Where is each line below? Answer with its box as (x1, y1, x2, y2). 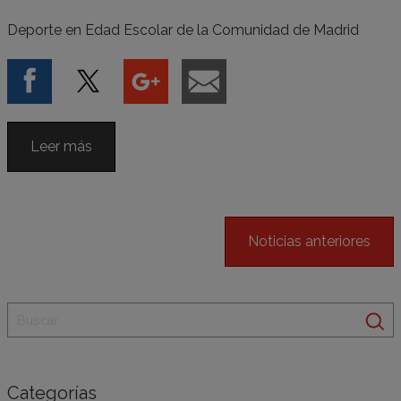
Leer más (30, 137, 92, 155)
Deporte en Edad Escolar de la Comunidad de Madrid (7, 21, 359, 38)
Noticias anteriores (248, 232, 371, 250)
